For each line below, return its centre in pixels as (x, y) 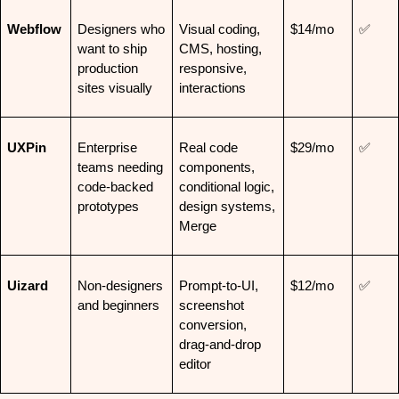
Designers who (121, 29)
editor (195, 364)
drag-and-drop (220, 344)
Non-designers (120, 285)
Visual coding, (219, 29)
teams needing (120, 167)
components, (216, 167)
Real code (208, 147)
